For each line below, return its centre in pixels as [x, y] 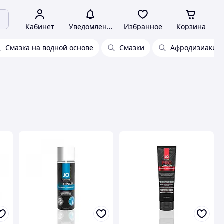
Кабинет [40, 27]
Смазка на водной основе [49, 48]
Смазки [132, 48]
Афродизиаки [194, 48]
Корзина [191, 27]
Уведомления [92, 27]
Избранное [143, 27]
